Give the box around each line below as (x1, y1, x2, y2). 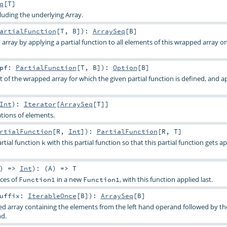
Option (112, 63, 137, 72)
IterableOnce (27, 191, 77, 200)
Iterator (23, 100, 56, 108)
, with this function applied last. (119, 174, 213, 184)
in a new (55, 174, 83, 184)
